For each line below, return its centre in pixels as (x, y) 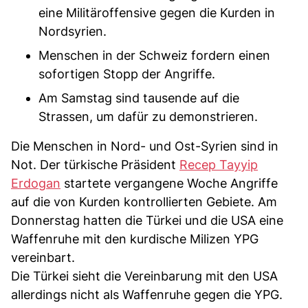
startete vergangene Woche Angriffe (169, 183)
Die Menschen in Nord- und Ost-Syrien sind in (145, 146)
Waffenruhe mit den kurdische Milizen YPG (135, 239)
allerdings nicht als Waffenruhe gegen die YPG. (147, 294)
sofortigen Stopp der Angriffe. (127, 74)
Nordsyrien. (73, 31)
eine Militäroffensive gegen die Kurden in (157, 12)
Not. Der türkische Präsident (95, 164)
